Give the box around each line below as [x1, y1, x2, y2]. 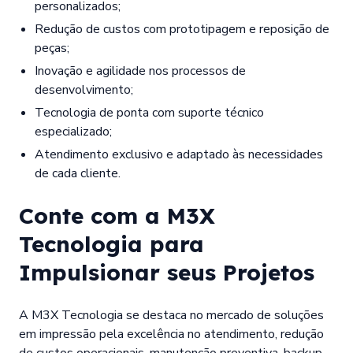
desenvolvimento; [35, 80, 133, 98]
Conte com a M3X [19, 201, 215, 229]
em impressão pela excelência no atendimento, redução [19, 325, 324, 343]
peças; [35, 39, 69, 57]
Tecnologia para [19, 229, 204, 258]
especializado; [35, 122, 112, 140]
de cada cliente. [35, 164, 121, 182]
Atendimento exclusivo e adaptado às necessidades [35, 145, 44, 163]
